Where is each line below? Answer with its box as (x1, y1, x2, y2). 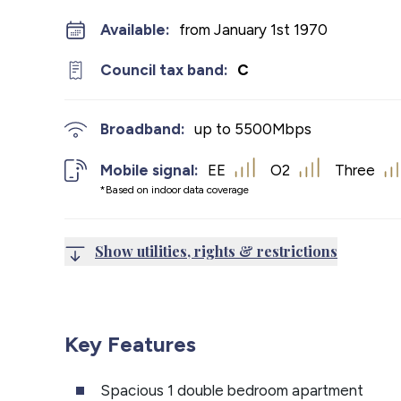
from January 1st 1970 (179, 21, 328, 38)
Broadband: (100, 120, 185, 138)
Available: (100, 21, 170, 38)
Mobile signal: (100, 160, 199, 179)
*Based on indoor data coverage (100, 183, 249, 196)
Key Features (64, 330, 196, 357)
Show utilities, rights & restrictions (95, 241, 337, 260)
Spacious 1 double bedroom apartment (100, 380, 363, 399)
